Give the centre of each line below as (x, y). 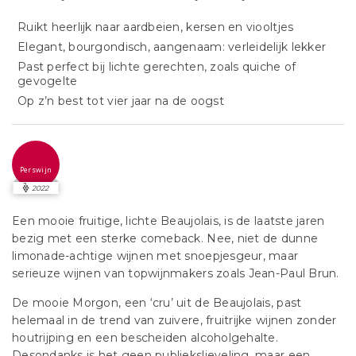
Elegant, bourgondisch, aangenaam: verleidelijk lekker (172, 47)
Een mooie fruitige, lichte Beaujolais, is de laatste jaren (168, 221)
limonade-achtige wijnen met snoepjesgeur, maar (155, 256)
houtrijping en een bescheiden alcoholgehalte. (145, 338)
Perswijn (36, 170)
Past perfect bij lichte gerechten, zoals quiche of (157, 67)
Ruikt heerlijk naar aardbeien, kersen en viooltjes (156, 27)
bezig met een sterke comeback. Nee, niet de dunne (165, 238)
